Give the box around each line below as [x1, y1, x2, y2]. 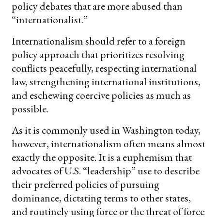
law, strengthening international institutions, [12, 75, 201, 89]
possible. [12, 102, 48, 116]
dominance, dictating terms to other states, [12, 191, 191, 205]
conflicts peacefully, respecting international [12, 61, 197, 76]
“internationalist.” [12, 13, 88, 27]
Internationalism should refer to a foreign [12, 34, 186, 48]
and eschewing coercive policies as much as [12, 88, 191, 103]
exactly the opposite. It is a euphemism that [12, 150, 192, 165]
